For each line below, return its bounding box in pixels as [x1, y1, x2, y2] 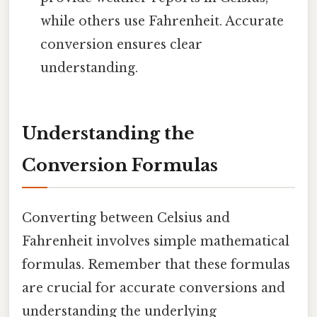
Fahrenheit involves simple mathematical [22, 234, 289, 250]
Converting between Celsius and [22, 210, 230, 226]
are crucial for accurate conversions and [22, 280, 285, 296]
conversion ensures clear [40, 37, 203, 53]
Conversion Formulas [22, 154, 218, 175]
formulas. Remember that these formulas [22, 257, 290, 273]
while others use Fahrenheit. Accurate [40, 13, 284, 30]
